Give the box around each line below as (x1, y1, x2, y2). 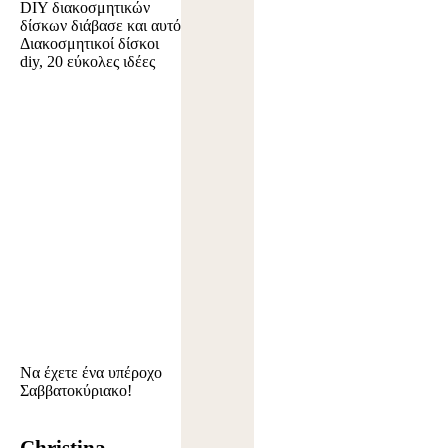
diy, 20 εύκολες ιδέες (20, 53, 155, 71)
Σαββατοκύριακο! (20, 382, 132, 400)
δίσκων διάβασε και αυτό (20, 17, 181, 35)
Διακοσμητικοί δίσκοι (20, 35, 159, 53)
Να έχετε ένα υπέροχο (20, 364, 162, 382)
